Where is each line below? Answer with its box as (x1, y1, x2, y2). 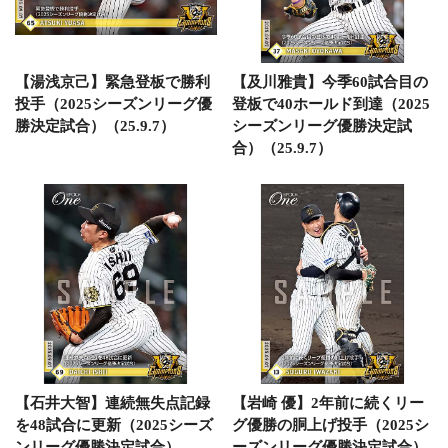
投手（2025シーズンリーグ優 (15, 96, 212, 112)
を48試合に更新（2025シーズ (15, 416, 213, 433)
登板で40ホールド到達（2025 (231, 96, 430, 112)
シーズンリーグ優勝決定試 (231, 118, 412, 134)
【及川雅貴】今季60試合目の (231, 74, 428, 90)
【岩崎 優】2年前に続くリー (231, 394, 424, 411)
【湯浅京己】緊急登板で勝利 (15, 74, 210, 90)
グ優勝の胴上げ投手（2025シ (231, 416, 429, 433)
